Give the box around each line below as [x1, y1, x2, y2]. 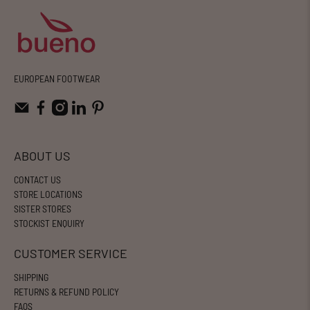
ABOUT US [14, 147, 71, 163]
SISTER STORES [14, 202, 71, 215]
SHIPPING [14, 271, 48, 283]
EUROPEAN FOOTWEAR [14, 73, 100, 85]
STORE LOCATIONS [14, 188, 82, 200]
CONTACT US [14, 173, 61, 185]
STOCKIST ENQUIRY [14, 217, 84, 229]
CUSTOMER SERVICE [14, 245, 127, 261]
